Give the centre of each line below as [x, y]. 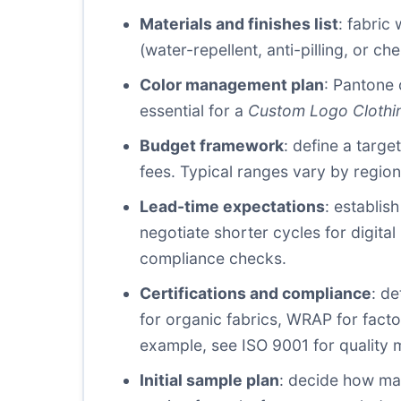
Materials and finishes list [239, 24]
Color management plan [232, 85]
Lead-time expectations [232, 206]
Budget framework [212, 145]
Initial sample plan [209, 380]
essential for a [194, 111]
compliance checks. [213, 258]
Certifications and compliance [256, 293]
